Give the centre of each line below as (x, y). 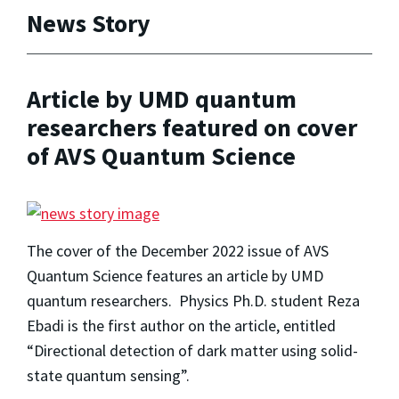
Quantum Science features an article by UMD (175, 275)
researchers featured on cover (192, 128)
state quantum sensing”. (108, 375)
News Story (89, 23)
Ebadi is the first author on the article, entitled (181, 325)
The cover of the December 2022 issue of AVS (178, 250)
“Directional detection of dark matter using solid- (192, 350)
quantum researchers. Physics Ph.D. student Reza (193, 300)
